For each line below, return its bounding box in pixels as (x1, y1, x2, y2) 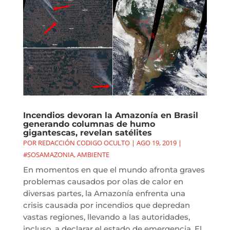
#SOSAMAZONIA (23, 149, 74, 159)
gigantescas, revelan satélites (23, 127, 152, 138)
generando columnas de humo (23, 119, 155, 129)
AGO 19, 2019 (136, 138, 177, 147)
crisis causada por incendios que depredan (23, 200, 190, 210)
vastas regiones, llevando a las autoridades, (23, 212, 190, 222)
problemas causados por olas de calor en (23, 176, 183, 186)
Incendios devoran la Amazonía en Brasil (23, 110, 198, 120)
